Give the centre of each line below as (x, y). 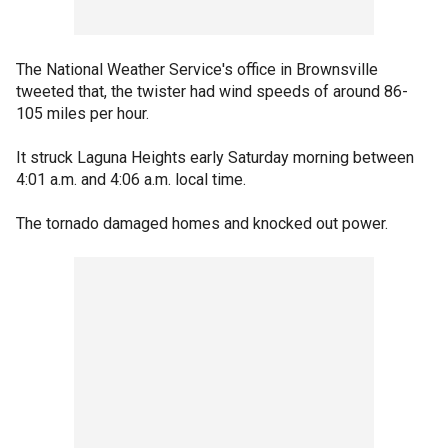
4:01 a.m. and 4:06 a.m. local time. (133, 179)
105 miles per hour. (84, 113)
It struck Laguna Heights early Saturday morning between (215, 157)
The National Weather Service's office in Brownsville (197, 69)
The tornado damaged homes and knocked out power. (204, 223)
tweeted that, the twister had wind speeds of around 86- (212, 91)
